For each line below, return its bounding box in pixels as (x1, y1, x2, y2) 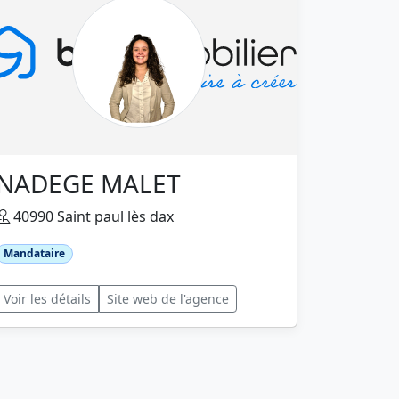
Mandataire (3, 245, 65, 261)
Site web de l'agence (107, 289, 229, 307)
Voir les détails (4, 289, 91, 307)
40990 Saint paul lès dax (10, 206, 174, 226)
